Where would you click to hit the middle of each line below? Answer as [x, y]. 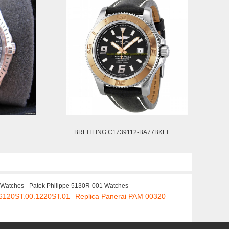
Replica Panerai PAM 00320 [120, 196]
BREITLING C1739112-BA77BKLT [122, 132]
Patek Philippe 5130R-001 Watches [79, 186]
